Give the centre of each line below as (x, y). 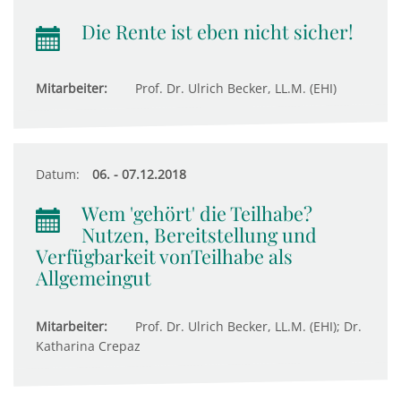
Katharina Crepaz (88, 346)
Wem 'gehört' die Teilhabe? (197, 213)
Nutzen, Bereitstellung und (199, 235)
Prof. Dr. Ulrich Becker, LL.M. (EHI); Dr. (247, 326)
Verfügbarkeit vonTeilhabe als (164, 256)
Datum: (58, 174)
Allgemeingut (94, 277)
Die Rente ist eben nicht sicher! (218, 31)
